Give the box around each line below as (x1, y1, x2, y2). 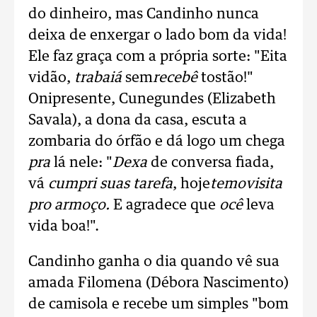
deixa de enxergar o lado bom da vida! (28, 28, 287, 42)
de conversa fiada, (147, 156, 274, 170)
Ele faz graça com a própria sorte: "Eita (28, 50, 287, 64)
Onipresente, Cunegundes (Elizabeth (28, 92, 276, 106)
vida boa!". (28, 219, 99, 234)
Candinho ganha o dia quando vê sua (28, 255, 279, 269)
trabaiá (74, 71, 122, 85)
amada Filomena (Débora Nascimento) (28, 276, 289, 290)
